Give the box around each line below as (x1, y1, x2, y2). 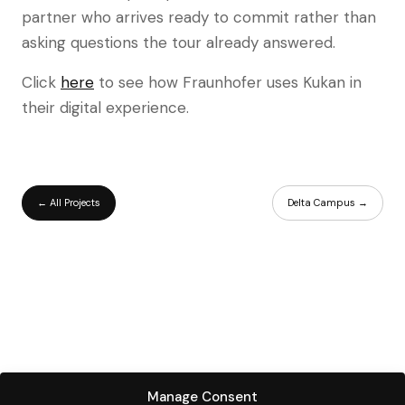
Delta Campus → (287, 196, 368, 209)
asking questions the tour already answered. (22, 33, 335, 52)
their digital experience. (22, 98, 189, 118)
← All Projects (37, 196, 100, 209)
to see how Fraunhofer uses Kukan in (94, 72, 362, 92)
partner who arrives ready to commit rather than (22, 7, 376, 27)
